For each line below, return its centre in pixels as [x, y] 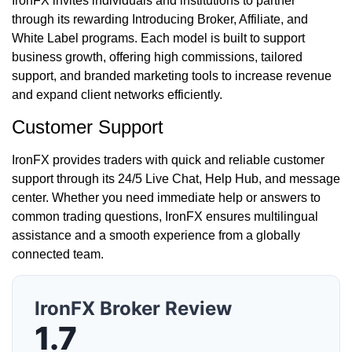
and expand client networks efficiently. [117, 95]
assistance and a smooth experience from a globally [156, 235]
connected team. [58, 254]
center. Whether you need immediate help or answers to [166, 197]
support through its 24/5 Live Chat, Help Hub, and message [176, 178]
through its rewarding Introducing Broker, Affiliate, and [160, 20]
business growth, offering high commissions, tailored [157, 57]
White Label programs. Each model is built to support [158, 38]
